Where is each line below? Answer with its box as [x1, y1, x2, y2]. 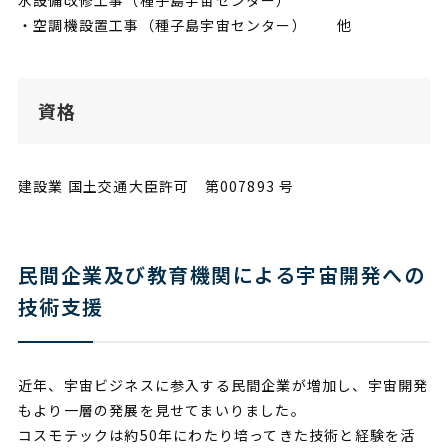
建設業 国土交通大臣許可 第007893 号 [17, 175, 295, 196]
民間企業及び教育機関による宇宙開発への [17, 259, 426, 289]
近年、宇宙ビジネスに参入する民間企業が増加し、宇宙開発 [17, 374, 429, 395]
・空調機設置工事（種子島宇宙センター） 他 [17, 14, 353, 35]
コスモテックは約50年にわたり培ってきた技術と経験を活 [17, 424, 416, 445]
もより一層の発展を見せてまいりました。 [17, 399, 306, 420]
